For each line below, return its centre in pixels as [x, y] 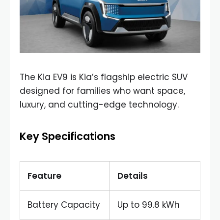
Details [133, 176]
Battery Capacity [64, 205]
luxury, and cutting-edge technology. [99, 105]
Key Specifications [68, 136]
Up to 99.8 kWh [149, 205]
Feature [44, 176]
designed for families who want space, [102, 91]
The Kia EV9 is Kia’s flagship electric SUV [104, 77]
